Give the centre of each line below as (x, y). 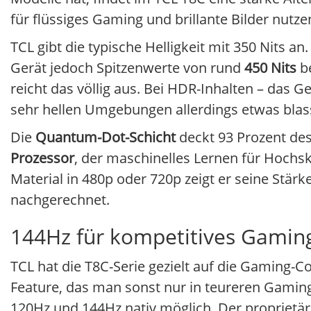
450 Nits (270, 68)
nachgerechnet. (60, 200)
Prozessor (42, 158)
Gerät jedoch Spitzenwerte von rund (127, 68)
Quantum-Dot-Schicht (106, 137)
